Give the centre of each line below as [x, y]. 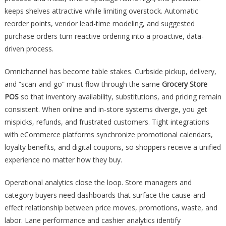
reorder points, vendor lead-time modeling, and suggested [99, 23]
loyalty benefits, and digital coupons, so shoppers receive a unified [112, 147]
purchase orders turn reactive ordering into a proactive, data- [104, 36]
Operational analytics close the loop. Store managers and [98, 182]
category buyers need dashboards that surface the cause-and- [106, 195]
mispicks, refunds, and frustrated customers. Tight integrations [107, 122]
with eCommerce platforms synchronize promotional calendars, [108, 134]
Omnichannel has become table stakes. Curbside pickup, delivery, [110, 71]
